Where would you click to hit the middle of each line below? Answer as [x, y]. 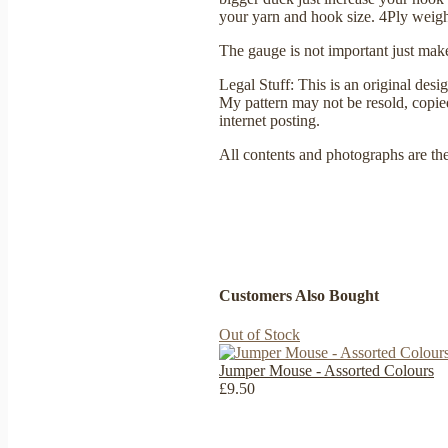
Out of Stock [259, 335]
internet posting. [269, 120]
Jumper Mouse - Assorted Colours [326, 371]
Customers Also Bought [299, 296]
